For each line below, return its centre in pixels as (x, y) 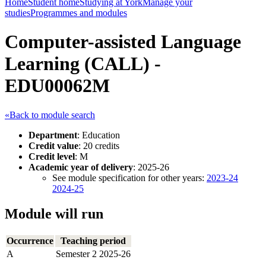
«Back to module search (50, 115)
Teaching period (93, 240)
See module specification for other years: (129, 178)
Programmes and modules (79, 13)
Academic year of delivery (81, 167)
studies (18, 13)
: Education (99, 135)
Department (53, 135)
